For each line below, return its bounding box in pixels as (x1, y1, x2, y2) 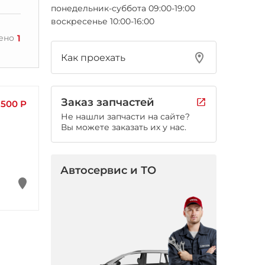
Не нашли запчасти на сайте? (61, 111, 190, 122)
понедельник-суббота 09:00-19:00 (51, 3, 195, 14)
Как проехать (61, 51, 125, 63)
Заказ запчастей (61, 96, 154, 109)
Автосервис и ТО (60, 164, 156, 177)
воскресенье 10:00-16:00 (51, 16, 154, 27)
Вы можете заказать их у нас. (61, 122, 186, 132)
